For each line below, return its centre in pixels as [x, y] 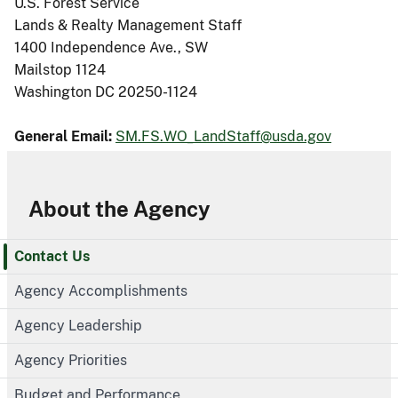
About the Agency [119, 209]
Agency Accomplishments [101, 291]
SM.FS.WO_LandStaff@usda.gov [223, 137]
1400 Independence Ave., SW [111, 48]
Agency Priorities [71, 360]
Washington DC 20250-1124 [106, 92]
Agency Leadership [78, 325]
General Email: [63, 137]
